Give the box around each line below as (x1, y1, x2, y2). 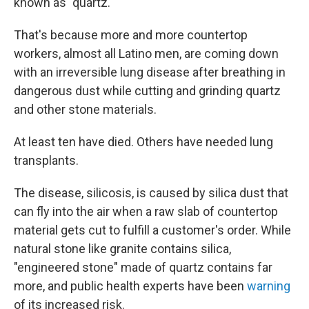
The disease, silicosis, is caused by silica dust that (14, 186, 288, 201)
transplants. (14, 153, 79, 168)
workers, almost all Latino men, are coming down (14, 46, 279, 61)
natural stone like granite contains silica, (14, 241, 231, 257)
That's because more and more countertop (14, 28, 248, 43)
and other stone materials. (14, 102, 157, 117)
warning (247, 279, 290, 294)
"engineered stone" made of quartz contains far (14, 260, 272, 275)
